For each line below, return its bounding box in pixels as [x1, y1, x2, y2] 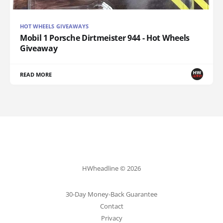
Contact [100, 202, 123, 211]
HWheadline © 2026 [82, 164, 141, 173]
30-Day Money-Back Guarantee [66, 190, 157, 199]
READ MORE [20, 70, 52, 78]
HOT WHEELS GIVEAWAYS [20, 22, 89, 30]
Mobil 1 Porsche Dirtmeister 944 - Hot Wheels [20, 32, 190, 43]
